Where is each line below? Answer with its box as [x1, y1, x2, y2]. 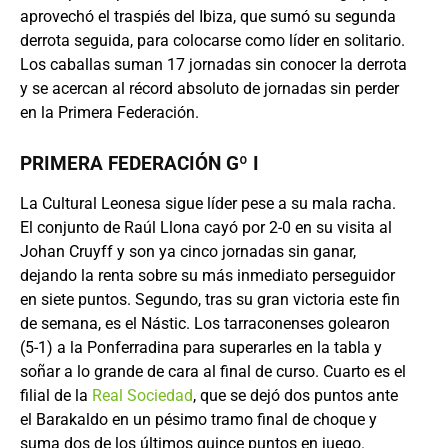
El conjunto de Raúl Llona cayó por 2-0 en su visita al [20, 218, 392, 237]
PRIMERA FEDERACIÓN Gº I [20, 152, 259, 175]
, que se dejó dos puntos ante [193, 386, 398, 405]
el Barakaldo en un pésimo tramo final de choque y [20, 410, 377, 429]
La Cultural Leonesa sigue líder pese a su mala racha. [20, 194, 396, 213]
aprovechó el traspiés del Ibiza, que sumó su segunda [20, 7, 396, 26]
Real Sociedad [92, 386, 193, 405]
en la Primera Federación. [20, 103, 199, 122]
